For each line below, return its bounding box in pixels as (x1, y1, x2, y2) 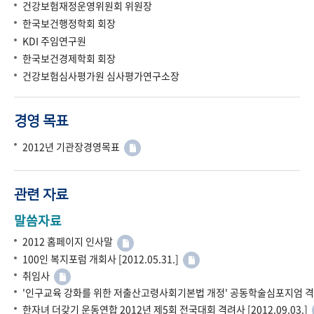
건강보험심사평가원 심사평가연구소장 (22, 69, 179, 83)
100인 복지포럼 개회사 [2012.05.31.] (22, 251, 183, 266)
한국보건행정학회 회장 (22, 16, 116, 31)
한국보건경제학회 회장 (22, 51, 116, 66)
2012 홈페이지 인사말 (22, 234, 117, 249)
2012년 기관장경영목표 (22, 139, 124, 154)
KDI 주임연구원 (22, 34, 86, 48)
